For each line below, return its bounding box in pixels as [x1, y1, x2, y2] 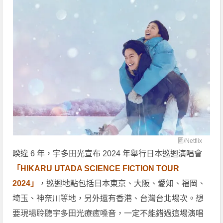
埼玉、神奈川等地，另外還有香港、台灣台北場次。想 [12, 194, 204, 203]
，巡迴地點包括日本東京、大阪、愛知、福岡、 [38, 179, 206, 188]
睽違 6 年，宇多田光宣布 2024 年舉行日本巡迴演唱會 [12, 149, 203, 158]
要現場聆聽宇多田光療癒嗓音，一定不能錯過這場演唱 [12, 209, 204, 218]
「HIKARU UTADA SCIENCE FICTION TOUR [12, 164, 180, 173]
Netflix [185, 137, 202, 144]
